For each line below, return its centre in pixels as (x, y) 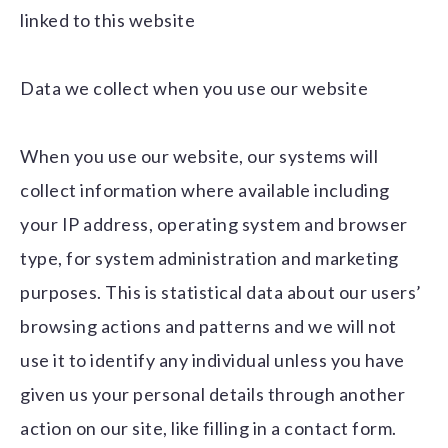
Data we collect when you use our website (194, 88)
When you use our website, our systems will (199, 156)
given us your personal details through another (212, 394)
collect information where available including (205, 190)
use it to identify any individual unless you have (212, 360)
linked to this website (107, 20)
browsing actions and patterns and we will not (208, 326)
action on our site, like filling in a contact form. (208, 428)
